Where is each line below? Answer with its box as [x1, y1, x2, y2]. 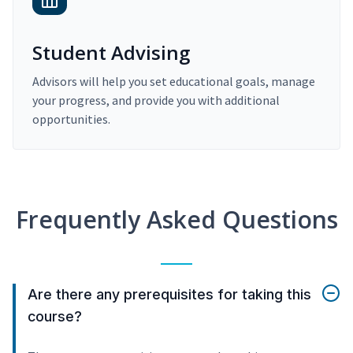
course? [28, 308, 82, 325]
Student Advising [32, 39, 190, 66]
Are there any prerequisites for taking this [28, 286, 311, 303]
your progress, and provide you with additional [32, 92, 280, 109]
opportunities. [32, 111, 110, 128]
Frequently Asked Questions [15, 203, 338, 236]
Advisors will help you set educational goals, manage [32, 73, 315, 90]
